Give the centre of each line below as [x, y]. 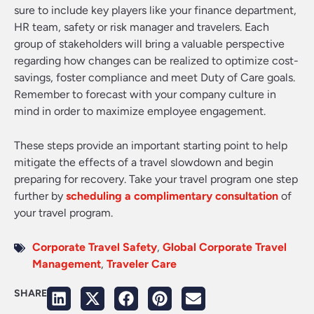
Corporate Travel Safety [95, 247]
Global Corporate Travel [225, 247]
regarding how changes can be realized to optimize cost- [156, 61]
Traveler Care [142, 264]
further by [40, 196]
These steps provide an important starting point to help [151, 145]
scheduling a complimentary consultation [172, 196]
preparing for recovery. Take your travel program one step [156, 179]
